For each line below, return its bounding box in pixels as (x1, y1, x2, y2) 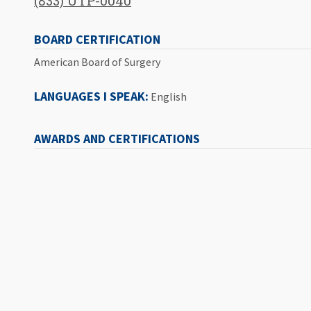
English (149, 90, 187, 104)
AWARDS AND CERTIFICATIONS (34, 130, 200, 146)
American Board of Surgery (34, 55, 160, 69)
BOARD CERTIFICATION (34, 31, 160, 48)
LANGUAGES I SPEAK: (34, 88, 149, 105)
